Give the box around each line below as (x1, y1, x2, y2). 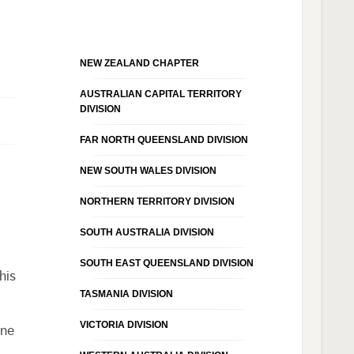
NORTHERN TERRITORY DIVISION (79, 195, 235, 207)
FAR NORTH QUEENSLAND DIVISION (79, 134, 248, 145)
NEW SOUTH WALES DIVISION (79, 164, 217, 176)
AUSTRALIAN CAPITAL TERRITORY (79, 88, 242, 100)
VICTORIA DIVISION (79, 318, 168, 330)
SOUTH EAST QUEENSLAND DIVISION (79, 257, 254, 269)
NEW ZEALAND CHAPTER (79, 57, 199, 69)
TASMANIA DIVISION (79, 288, 173, 299)
